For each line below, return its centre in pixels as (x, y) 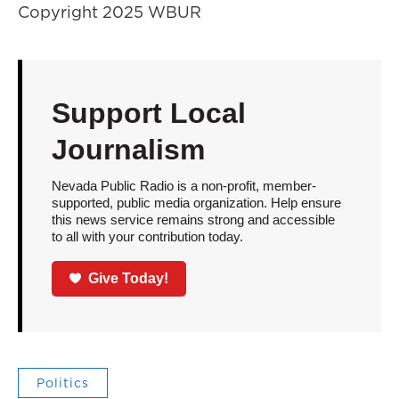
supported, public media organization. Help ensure (196, 203)
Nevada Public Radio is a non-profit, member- (183, 186)
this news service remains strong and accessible (193, 220)
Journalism (128, 150)
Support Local (148, 113)
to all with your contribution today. (147, 236)
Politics (63, 383)
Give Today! (129, 278)
